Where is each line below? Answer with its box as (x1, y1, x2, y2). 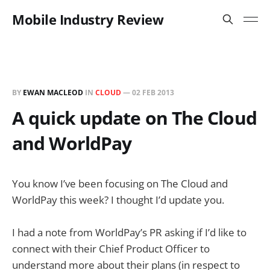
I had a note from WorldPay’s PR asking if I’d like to (12, 225, 246, 240)
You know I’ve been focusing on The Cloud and (12, 177, 228, 190)
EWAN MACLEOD (23, 87, 83, 98)
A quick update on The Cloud (12, 105, 257, 130)
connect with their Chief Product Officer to (12, 242, 210, 256)
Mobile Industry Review (12, 10, 164, 28)
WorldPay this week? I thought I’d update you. (12, 193, 224, 207)
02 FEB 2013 (132, 87, 174, 98)
